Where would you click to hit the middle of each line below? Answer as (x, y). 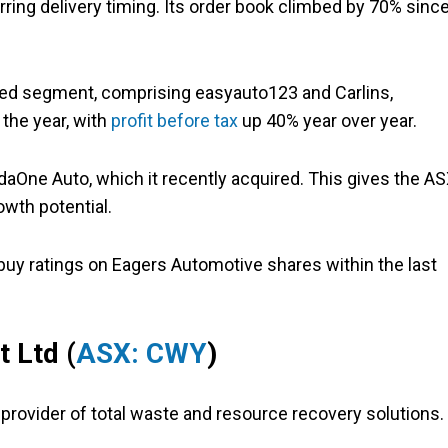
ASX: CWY (141, 354)
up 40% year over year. (327, 121)
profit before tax (174, 121)
